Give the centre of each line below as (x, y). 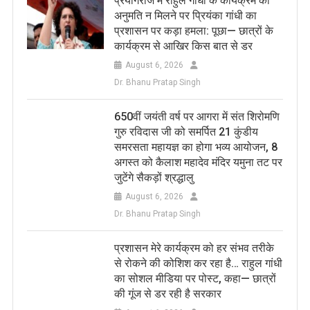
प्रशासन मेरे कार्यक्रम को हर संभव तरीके (194, 248)
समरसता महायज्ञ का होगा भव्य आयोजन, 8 (195, 147)
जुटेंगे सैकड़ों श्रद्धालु (154, 177)
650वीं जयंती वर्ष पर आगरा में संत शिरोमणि (197, 116)
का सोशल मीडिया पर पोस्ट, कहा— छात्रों (195, 278)
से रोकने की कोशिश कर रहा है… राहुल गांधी (198, 263)
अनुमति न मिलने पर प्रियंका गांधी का (185, 15)
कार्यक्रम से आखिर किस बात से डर (183, 46)
